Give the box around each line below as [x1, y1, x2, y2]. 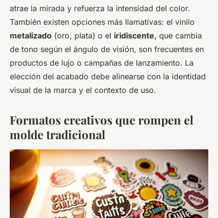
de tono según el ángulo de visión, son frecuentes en [10, 44, 204, 54]
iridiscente [114, 31, 154, 41]
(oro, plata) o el [52, 31, 114, 41]
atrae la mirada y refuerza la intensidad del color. [10, 3, 190, 14]
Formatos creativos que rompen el [10, 112, 193, 128]
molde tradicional [10, 127, 105, 143]
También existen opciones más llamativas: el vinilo [10, 17, 195, 27]
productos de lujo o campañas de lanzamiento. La [10, 58, 194, 68]
